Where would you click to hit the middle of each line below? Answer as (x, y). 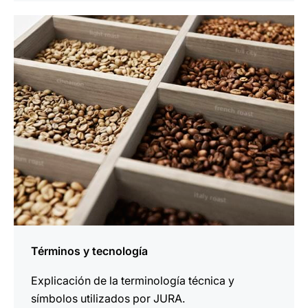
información (44, 41)
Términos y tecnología (89, 251)
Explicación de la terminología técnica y (133, 280)
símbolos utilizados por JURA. (108, 298)
